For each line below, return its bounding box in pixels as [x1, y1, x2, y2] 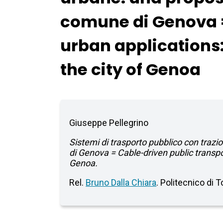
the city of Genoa [60, 58, 201, 81]
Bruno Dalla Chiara [86, 177, 157, 188]
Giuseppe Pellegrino [69, 117, 149, 128]
